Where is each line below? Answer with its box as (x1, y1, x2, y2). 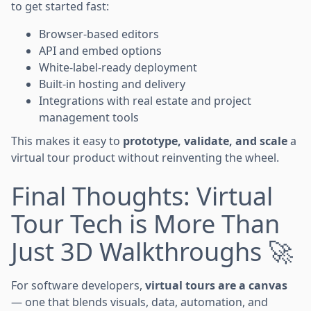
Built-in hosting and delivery (39, 76, 185, 92)
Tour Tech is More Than (11, 206, 280, 241)
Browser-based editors (39, 26, 159, 42)
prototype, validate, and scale (123, 133, 287, 149)
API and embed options (39, 42, 162, 58)
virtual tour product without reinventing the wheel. (11, 149, 279, 165)
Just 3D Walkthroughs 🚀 (11, 234, 293, 269)
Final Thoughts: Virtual (11, 178, 273, 213)
